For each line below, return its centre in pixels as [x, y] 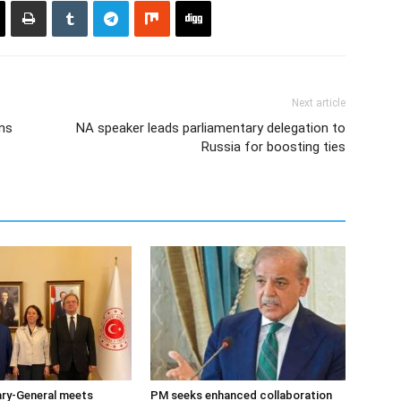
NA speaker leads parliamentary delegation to [211, 128]
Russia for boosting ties [273, 147]
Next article [319, 103]
